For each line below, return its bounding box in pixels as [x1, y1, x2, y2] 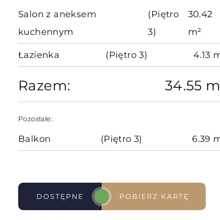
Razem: [18, 77, 71, 94]
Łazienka [18, 50, 60, 60]
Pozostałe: [18, 115, 53, 123]
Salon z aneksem [18, 9, 96, 20]
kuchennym [18, 27, 74, 37]
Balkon [18, 134, 51, 144]
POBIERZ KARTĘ [119, 192, 190, 201]
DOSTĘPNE [36, 192, 83, 201]
